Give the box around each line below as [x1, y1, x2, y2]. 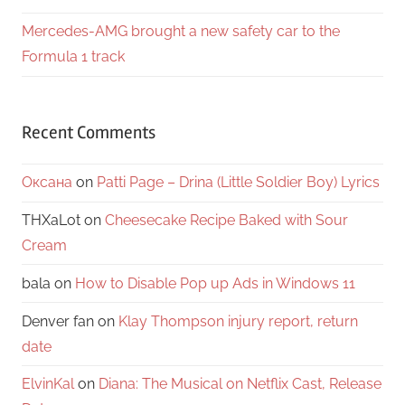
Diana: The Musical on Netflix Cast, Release [99, 375, 381, 393]
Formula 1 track [22, 48, 125, 66]
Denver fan [22, 312, 94, 330]
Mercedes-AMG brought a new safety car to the [22, 23, 340, 41]
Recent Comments [22, 120, 155, 144]
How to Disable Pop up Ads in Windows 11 [75, 274, 355, 292]
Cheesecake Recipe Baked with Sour [105, 212, 348, 230]
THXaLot [22, 212, 80, 230]
